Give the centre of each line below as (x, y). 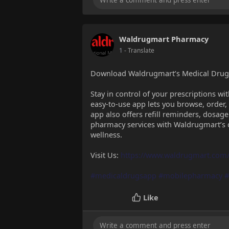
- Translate (139, 51)
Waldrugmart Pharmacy (164, 39)
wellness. (106, 135)
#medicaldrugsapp (123, 176)
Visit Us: (106, 155)
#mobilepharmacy (190, 176)
